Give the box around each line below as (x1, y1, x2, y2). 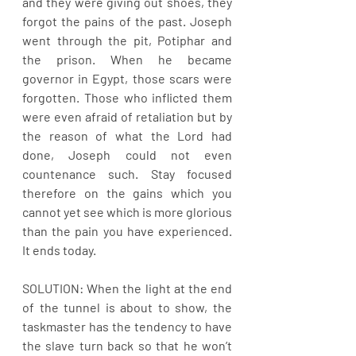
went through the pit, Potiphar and (22, 33, 232, 48)
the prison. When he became (22, 52, 232, 67)
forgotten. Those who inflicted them (22, 90, 232, 105)
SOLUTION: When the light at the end (22, 281, 232, 296)
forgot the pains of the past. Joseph (22, 14, 232, 29)
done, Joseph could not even (22, 147, 232, 162)
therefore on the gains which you (22, 185, 232, 200)
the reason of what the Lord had (22, 128, 232, 143)
